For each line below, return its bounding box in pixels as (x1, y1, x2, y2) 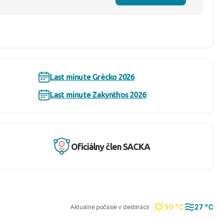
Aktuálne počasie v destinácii (71, 203, 148, 211)
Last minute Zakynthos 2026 (49, 90, 146, 99)
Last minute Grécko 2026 (49, 73, 135, 81)
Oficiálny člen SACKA (71, 141, 150, 151)
